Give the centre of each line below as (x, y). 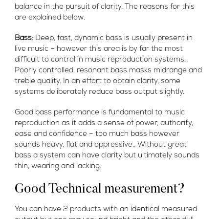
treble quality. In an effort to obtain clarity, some (98, 82)
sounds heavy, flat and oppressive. (74, 145)
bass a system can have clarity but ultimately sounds (107, 156)
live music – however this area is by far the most (99, 49)
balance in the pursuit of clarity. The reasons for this (105, 7)
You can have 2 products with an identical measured (106, 209)
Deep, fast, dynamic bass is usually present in (114, 39)
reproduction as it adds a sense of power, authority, (104, 124)
